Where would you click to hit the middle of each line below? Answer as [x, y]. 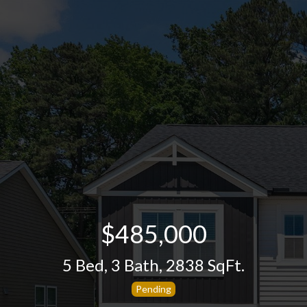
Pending [153, 289]
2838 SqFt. [205, 265]
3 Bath [135, 265]
